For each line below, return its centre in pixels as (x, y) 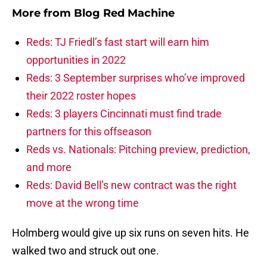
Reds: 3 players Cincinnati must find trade (124, 114)
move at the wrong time (83, 203)
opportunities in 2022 (76, 60)
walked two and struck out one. (86, 251)
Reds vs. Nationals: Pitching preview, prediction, (138, 150)
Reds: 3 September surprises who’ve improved (136, 78)
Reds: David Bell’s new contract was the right (131, 185)
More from (43, 13)
